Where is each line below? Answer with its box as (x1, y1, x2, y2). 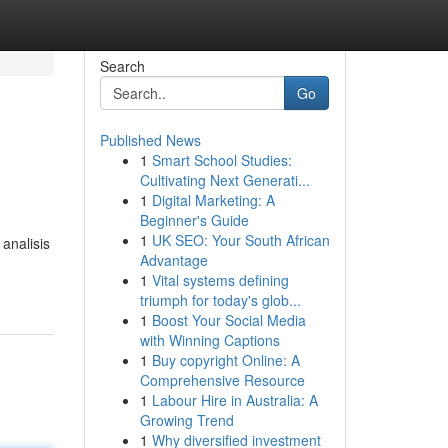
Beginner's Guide (139, 210, 249, 230)
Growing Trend (139, 410, 234, 430)
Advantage (139, 250, 208, 270)
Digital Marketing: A (151, 190, 275, 210)
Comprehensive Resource (139, 370, 305, 390)
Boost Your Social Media (151, 310, 306, 330)
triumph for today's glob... (139, 290, 301, 310)
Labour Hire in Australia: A (151, 390, 318, 410)
